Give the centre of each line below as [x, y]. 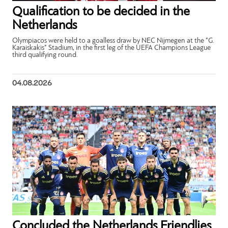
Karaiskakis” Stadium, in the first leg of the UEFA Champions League [112, 48]
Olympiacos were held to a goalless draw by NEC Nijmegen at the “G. [113, 41]
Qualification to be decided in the [101, 12]
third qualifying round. [45, 55]
